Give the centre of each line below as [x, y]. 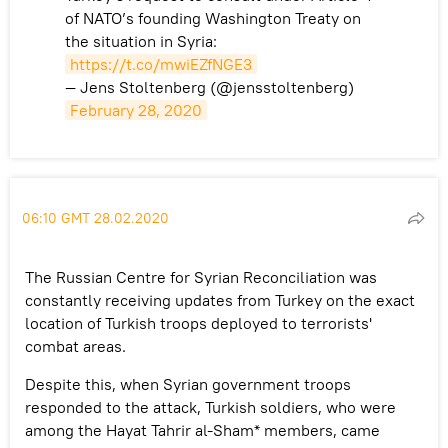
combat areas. [75, 345]
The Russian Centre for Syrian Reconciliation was [201, 276]
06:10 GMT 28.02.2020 [95, 217]
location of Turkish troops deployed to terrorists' [198, 322]
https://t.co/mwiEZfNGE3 [161, 63]
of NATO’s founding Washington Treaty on [213, 17]
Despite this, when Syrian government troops [188, 383]
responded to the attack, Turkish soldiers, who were [210, 406]
